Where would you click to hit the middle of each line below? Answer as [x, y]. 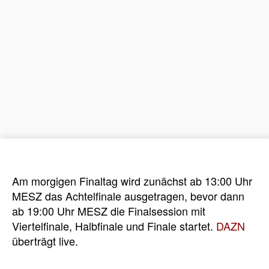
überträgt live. [45, 240]
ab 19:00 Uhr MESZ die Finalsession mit [109, 210]
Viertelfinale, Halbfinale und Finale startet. [114, 225]
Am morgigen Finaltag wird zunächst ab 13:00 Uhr [132, 180]
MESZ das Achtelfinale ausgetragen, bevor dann [128, 195]
